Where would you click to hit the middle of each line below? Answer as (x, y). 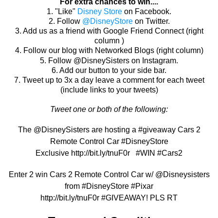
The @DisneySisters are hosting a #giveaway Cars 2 (109, 130)
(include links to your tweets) (109, 90)
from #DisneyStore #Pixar (109, 186)
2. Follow (65, 21)
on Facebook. (147, 12)
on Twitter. (151, 21)
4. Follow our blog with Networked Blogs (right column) (108, 51)
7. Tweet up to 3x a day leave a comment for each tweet (109, 80)
